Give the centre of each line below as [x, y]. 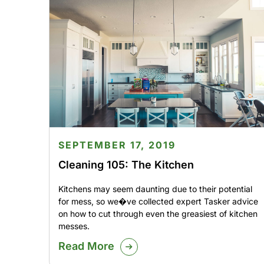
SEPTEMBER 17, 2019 [117, 145]
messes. [74, 226]
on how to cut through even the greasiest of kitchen [158, 214]
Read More [86, 246]
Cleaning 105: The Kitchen [126, 165]
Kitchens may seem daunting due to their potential [155, 189]
